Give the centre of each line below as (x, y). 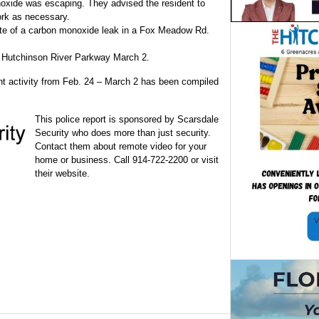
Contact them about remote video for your (121, 147)
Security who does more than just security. (123, 133)
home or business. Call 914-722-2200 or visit (127, 160)
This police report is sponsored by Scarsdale (127, 120)
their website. (62, 174)
